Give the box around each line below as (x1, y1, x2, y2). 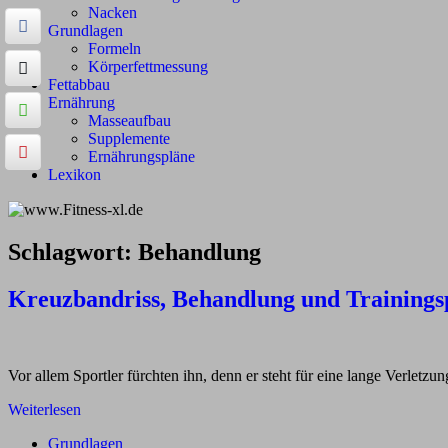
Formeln (88, 40, 141, 57)
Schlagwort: (8, 239, 138, 266)
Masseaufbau (88, 112, 171, 129)
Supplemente (88, 130, 170, 147)
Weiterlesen (8, 401, 81, 419)
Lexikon (48, 166, 101, 183)
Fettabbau (48, 76, 110, 93)
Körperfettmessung (88, 58, 208, 75)
